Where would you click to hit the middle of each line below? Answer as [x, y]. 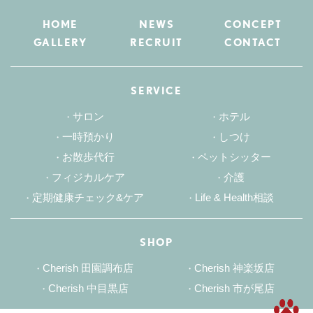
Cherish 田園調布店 [88, 268]
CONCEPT [253, 25]
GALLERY [60, 43]
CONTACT [253, 43]
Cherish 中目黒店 [88, 289]
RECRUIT [156, 43]
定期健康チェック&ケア [88, 198]
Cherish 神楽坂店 [234, 268]
